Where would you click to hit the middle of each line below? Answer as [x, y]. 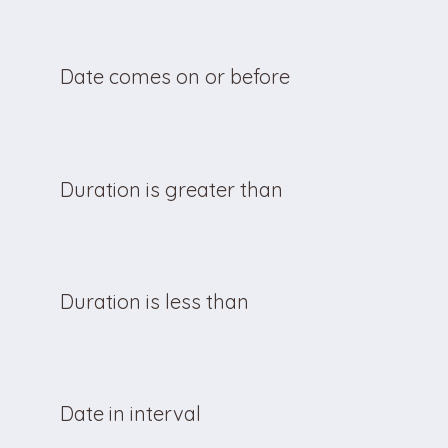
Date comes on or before [175, 76]
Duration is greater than [171, 189]
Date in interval [130, 413]
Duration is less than [154, 301]
